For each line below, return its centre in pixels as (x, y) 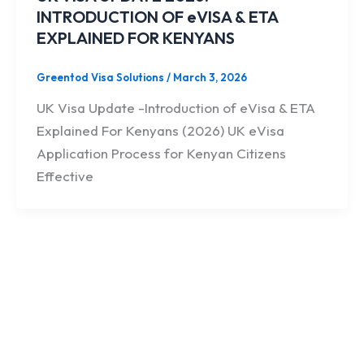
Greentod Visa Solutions (102, 77)
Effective (65, 176)
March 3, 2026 (210, 77)
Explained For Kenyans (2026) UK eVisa (161, 131)
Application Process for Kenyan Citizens (162, 154)
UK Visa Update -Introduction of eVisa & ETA (176, 108)
